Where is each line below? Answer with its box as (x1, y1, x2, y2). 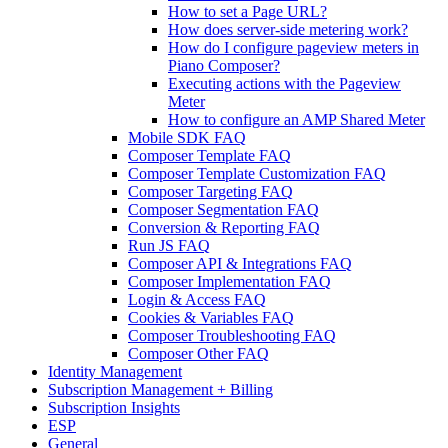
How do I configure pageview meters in (168, 39, 419, 56)
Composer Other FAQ (128, 345, 269, 362)
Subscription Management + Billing (48, 381, 273, 398)
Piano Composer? (168, 57, 280, 74)
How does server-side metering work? (168, 21, 408, 38)
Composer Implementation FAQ (128, 273, 331, 290)
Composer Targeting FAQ (128, 183, 293, 200)
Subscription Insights (48, 399, 180, 416)
